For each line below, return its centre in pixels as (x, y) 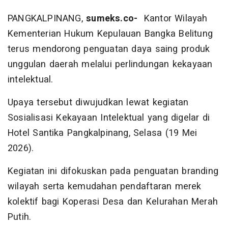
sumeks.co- (112, 19)
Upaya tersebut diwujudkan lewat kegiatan (98, 103)
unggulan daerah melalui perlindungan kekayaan (110, 65)
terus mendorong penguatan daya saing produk (109, 49)
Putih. (20, 217)
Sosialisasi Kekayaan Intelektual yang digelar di (109, 118)
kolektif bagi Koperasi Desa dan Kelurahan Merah (113, 202)
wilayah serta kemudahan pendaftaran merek (105, 187)
